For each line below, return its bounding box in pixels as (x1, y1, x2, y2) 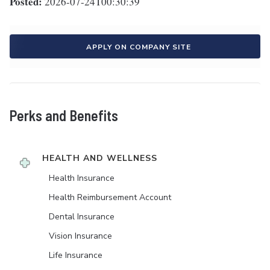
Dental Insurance (49, 211, 115, 223)
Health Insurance (49, 172, 115, 184)
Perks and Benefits (10, 107, 118, 125)
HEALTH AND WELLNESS (42, 152, 157, 165)
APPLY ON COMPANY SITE (86, 42, 191, 52)
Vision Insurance (49, 230, 112, 242)
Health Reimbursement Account (49, 192, 171, 204)
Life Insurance (49, 250, 102, 262)
